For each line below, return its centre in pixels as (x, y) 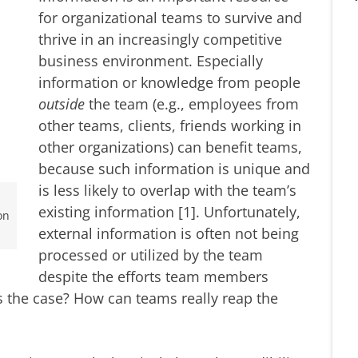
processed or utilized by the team (151, 255)
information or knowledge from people (169, 82)
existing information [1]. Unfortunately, (169, 211)
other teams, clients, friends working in (170, 125)
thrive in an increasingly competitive (160, 39)
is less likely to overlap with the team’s (167, 190)
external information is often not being (169, 233)
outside (62, 103)
